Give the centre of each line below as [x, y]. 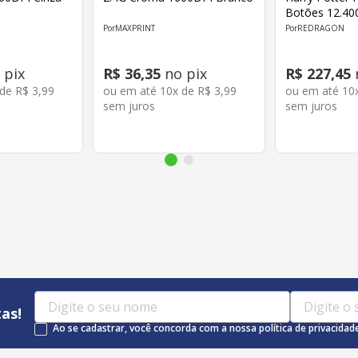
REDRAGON [321, 28]
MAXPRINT [135, 28]
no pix [184, 74]
